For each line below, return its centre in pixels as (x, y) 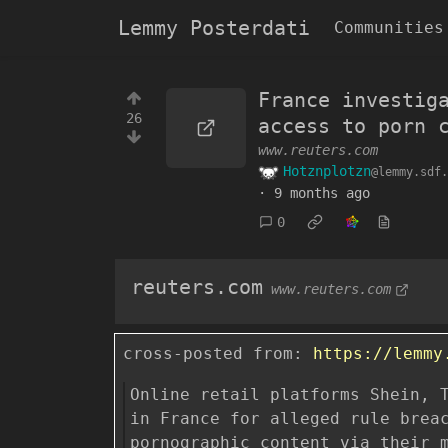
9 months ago (322, 192)
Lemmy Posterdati (214, 28)
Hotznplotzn (327, 171)
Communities (389, 27)
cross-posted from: (218, 353)
